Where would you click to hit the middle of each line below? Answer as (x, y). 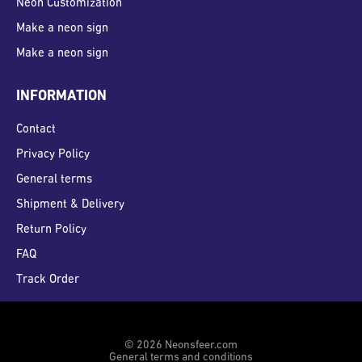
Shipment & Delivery (70, 205)
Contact (36, 130)
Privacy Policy (53, 155)
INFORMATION (61, 97)
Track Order (48, 280)
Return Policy (51, 230)
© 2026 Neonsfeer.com (181, 346)
